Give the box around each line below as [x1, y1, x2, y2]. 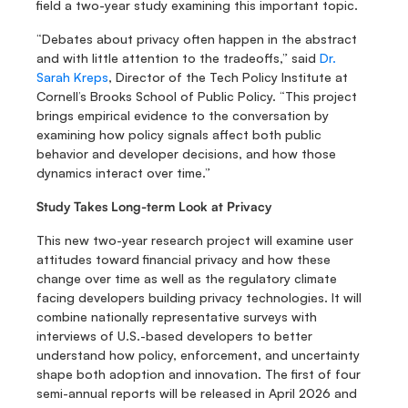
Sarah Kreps [36, 69, 108, 85]
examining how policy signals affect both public [36, 127, 321, 142]
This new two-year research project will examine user [36, 232, 353, 248]
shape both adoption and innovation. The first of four [36, 366, 361, 382]
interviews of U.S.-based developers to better [36, 328, 312, 343]
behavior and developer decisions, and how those [36, 146, 336, 161]
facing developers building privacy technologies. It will [36, 290, 362, 305]
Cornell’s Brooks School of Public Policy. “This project [36, 88, 357, 104]
